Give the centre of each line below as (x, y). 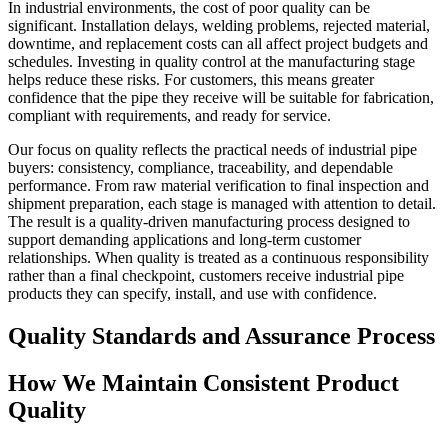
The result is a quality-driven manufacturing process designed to (209, 222)
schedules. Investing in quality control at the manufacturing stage (211, 62)
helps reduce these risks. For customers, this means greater (191, 80)
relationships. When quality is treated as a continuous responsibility (218, 258)
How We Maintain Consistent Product (203, 382)
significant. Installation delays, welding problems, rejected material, (219, 26)
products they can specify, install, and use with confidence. (192, 294)
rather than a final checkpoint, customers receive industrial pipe (206, 276)
